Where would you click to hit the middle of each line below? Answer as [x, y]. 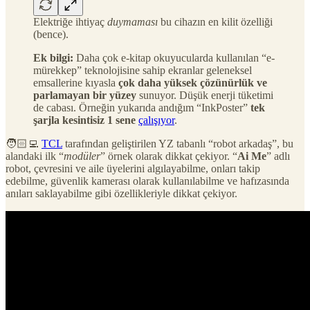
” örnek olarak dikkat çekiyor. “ [169, 156]
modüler [82, 156]
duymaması [133, 21]
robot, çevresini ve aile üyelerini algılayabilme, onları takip [133, 168]
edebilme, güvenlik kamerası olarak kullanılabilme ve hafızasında [147, 181]
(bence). [51, 34]
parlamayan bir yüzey [85, 95]
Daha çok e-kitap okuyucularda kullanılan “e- [174, 57]
